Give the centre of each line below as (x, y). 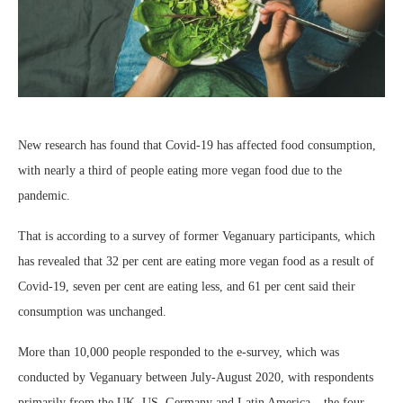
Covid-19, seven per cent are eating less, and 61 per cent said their (187, 286)
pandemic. (44, 195)
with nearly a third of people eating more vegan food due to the (180, 170)
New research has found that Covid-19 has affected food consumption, (197, 145)
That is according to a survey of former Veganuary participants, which (197, 236)
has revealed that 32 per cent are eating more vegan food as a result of (196, 261)
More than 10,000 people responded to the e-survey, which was (179, 352)
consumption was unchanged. (92, 311)
